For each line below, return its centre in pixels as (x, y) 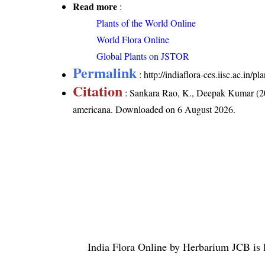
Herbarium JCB (216, 246)
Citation (98, 91)
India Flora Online (127, 246)
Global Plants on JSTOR (143, 56)
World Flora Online (133, 39)
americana (92, 109)
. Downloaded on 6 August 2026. (173, 109)
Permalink (105, 72)
